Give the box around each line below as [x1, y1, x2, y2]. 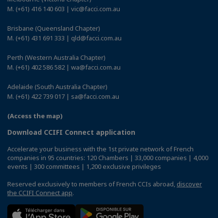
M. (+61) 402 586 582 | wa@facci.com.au [7, 63, 121, 72]
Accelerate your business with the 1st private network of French [7, 145, 194, 153]
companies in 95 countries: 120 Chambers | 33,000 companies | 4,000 [7, 153, 208, 162]
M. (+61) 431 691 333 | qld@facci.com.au [7, 34, 122, 42]
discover [177, 180, 202, 188]
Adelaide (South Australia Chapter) [7, 82, 108, 91]
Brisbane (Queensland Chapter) [7, 24, 100, 33]
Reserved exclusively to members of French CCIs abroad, [7, 180, 177, 188]
